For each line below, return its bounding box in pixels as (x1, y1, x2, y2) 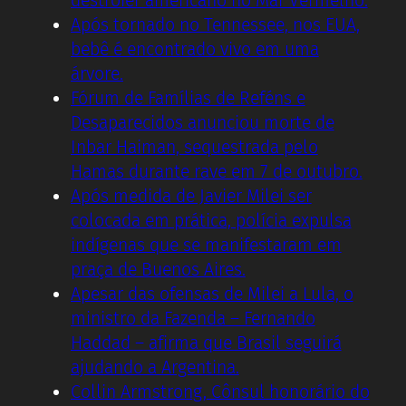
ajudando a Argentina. (71, 356, 239, 378)
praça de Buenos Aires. (71, 258, 246, 280)
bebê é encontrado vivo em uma (71, 38, 319, 60)
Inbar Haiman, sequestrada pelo (71, 136, 318, 158)
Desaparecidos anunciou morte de (71, 111, 334, 133)
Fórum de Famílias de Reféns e (71, 87, 305, 109)
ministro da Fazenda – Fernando (71, 307, 315, 329)
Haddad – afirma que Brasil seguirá (71, 332, 342, 353)
